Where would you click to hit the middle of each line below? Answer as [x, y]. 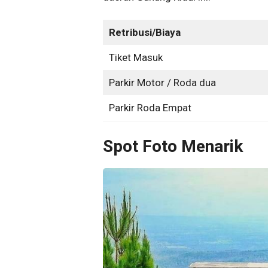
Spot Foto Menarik [173, 147]
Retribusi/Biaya [144, 33]
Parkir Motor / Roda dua [162, 83]
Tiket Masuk [135, 58]
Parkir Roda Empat [150, 108]
